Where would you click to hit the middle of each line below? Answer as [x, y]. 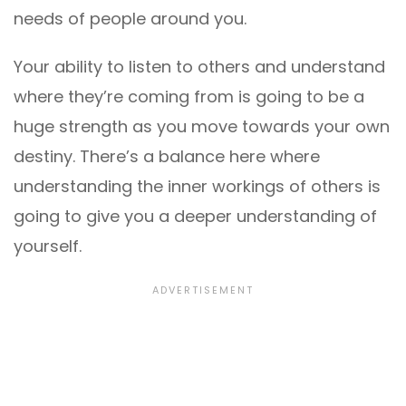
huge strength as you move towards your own [202, 127]
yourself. [48, 246]
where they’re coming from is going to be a [189, 97]
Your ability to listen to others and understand [199, 67]
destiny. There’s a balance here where [167, 157]
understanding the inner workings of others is [197, 187]
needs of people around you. [130, 19]
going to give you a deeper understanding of [195, 217]
